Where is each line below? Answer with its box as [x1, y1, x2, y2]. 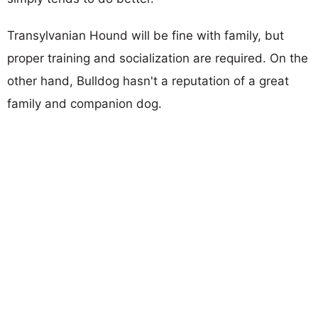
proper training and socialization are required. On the [7, 50, 308, 65]
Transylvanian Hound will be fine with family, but [7, 28, 284, 43]
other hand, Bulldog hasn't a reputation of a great [7, 73, 289, 88]
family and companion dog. [7, 96, 162, 111]
